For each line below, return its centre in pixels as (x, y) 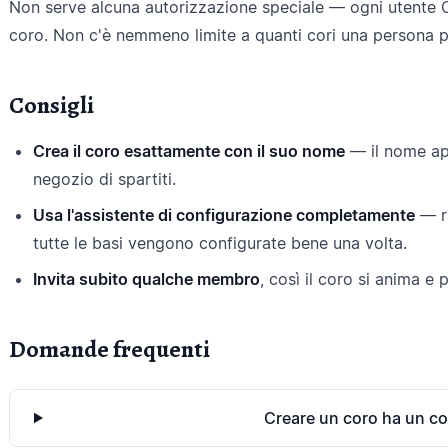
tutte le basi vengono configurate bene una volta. (220, 243)
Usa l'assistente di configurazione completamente (224, 215)
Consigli (51, 105)
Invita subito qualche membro (146, 279)
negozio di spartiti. (104, 179)
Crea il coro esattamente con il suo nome (189, 151)
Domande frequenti (109, 349)
